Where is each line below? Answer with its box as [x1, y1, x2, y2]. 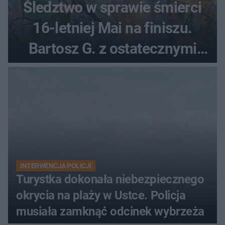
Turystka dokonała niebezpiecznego [16, 172, 204, 187]
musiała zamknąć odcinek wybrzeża [16, 204, 204, 219]
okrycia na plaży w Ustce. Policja [16, 188, 186, 203]
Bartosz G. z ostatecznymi [28, 40, 197, 58]
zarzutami [80, 60, 145, 78]
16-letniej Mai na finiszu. [33, 19, 192, 37]
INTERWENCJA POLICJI [20, 162, 91, 170]
